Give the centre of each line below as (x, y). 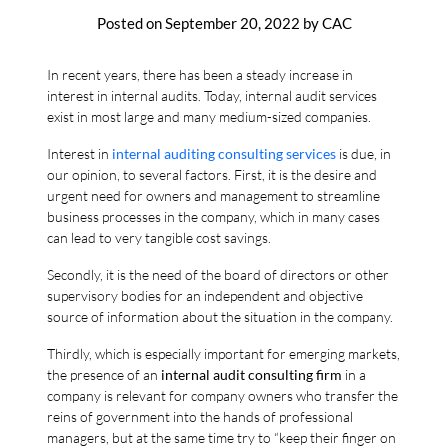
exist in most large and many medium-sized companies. (209, 116)
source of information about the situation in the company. (220, 316)
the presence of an (104, 374)
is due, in (365, 153)
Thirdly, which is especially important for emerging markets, (224, 353)
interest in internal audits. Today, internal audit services (212, 95)
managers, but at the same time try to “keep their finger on (222, 437)
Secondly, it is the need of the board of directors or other (218, 274)
